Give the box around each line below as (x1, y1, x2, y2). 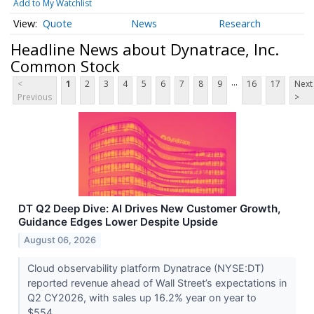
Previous (18, 91, 52, 104)
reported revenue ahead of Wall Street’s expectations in (27, 277, 287, 289)
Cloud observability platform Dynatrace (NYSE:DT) (27, 262, 264, 275)
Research (219, 17, 261, 31)
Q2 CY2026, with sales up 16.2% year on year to (27, 292, 257, 304)
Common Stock (11, 55, 120, 76)
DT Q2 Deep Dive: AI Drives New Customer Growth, (18, 202, 280, 216)
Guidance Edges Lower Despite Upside (18, 215, 218, 229)
